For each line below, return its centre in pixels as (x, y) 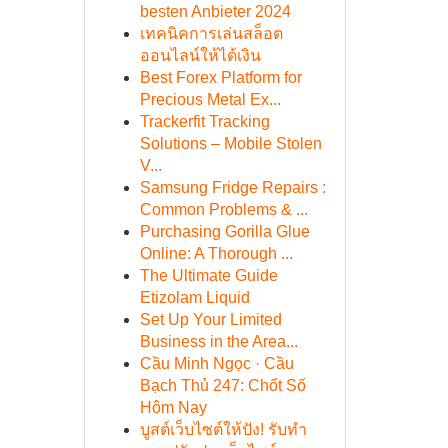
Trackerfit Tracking (204, 121)
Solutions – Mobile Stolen (230, 143)
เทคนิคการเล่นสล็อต (211, 33)
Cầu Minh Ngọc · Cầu (216, 363)
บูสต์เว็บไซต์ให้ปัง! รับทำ (223, 429)
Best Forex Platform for (220, 77)
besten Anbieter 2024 (215, 11)
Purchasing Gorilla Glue (224, 231)
